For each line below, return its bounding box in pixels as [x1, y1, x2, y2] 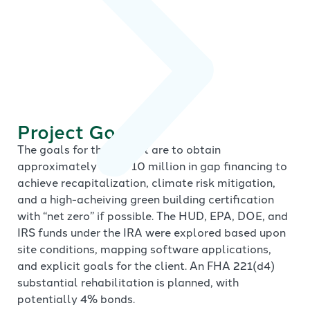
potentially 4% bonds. [17, 291, 135, 307]
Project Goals [17, 118, 143, 145]
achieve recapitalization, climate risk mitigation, [17, 174, 275, 190]
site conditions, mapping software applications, [17, 241, 271, 257]
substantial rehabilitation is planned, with [17, 274, 239, 290]
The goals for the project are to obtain [17, 141, 221, 157]
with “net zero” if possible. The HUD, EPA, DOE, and [17, 208, 288, 224]
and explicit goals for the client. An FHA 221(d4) [17, 257, 275, 273]
